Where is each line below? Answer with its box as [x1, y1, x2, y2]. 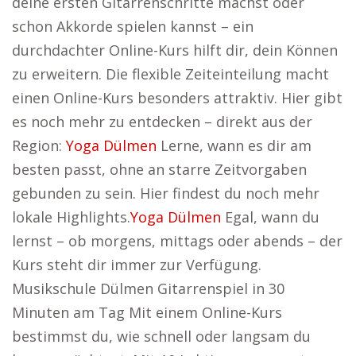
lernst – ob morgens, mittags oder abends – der [12, 231, 342, 250]
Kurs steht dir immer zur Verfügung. [12, 255, 261, 274]
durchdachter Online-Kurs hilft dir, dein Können [12, 41, 338, 60]
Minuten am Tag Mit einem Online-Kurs [12, 303, 282, 322]
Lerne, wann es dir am [157, 136, 311, 155]
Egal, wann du [221, 207, 319, 226]
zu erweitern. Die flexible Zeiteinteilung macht [12, 64, 329, 83]
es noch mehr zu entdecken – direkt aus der [12, 112, 312, 131]
